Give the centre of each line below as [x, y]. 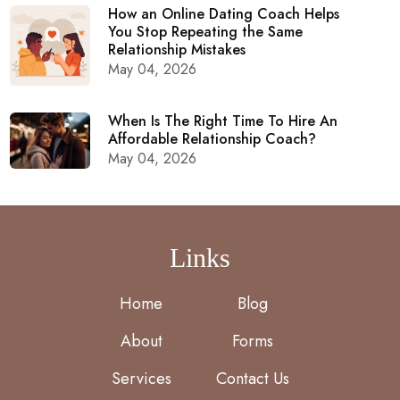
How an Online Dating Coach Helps [224, 13]
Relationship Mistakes [177, 49]
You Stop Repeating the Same [206, 31]
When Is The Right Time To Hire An [223, 121]
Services [141, 378]
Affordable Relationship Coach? [212, 138]
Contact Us [252, 378]
